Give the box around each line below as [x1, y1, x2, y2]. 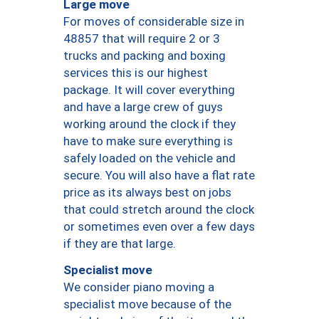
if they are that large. [63, 236, 176, 251]
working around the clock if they [63, 117, 236, 132]
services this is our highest [63, 66, 208, 80]
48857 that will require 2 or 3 [63, 31, 220, 46]
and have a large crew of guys [63, 100, 223, 115]
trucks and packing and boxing [63, 48, 226, 63]
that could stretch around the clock [63, 202, 254, 217]
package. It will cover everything [63, 83, 235, 98]
